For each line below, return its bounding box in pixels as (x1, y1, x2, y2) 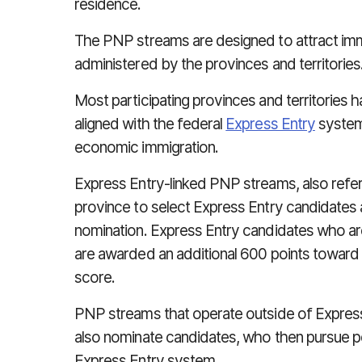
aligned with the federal (74, 115, 226, 133)
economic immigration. (74, 138, 219, 157)
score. (74, 268, 116, 287)
